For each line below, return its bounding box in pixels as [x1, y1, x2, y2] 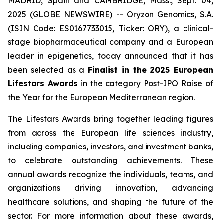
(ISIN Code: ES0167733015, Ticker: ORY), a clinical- [8, 23, 213, 33]
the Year [8, 92, 40, 102]
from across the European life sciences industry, [8, 128, 213, 138]
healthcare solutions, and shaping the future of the [8, 197, 213, 207]
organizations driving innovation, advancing [8, 183, 213, 193]
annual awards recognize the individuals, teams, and [8, 169, 213, 179]
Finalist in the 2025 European [88, 65, 213, 74]
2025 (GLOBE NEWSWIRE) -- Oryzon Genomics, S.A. [8, 9, 213, 19]
